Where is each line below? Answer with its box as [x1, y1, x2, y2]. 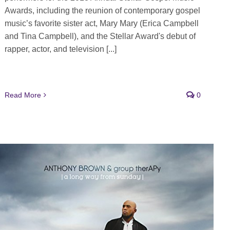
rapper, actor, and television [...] [4, 45, 117, 54]
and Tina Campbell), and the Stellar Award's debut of [4, 32, 196, 41]
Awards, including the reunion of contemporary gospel [4, 6, 200, 15]
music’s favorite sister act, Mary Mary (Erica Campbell [4, 19, 199, 28]
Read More [4, 91, 41, 100]
